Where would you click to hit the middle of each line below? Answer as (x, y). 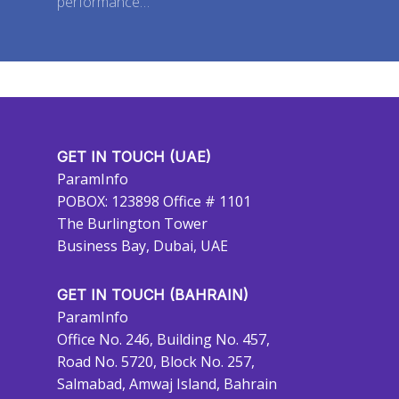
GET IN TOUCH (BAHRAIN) (153, 295)
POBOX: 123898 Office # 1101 (154, 201)
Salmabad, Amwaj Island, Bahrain (167, 384)
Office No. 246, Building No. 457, (163, 339)
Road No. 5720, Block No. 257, (156, 362)
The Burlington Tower (132, 224)
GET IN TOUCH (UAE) (134, 157)
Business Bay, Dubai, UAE (142, 246)
